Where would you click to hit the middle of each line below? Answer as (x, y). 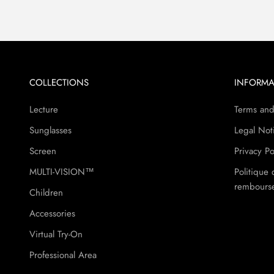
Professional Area (63, 255)
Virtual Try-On (56, 234)
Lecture (44, 109)
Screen (43, 151)
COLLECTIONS (59, 82)
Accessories (52, 213)
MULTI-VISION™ (62, 172)
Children (46, 192)
